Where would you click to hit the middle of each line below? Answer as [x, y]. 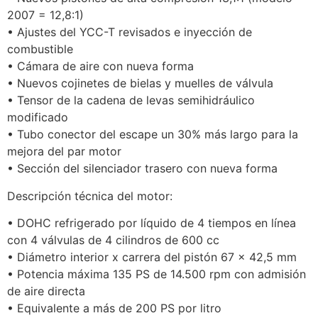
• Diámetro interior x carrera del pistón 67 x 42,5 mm [152, 257]
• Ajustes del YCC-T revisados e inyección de [130, 32]
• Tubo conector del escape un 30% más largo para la [153, 135]
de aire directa [46, 291]
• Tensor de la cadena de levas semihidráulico [131, 100]
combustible [40, 49]
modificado [38, 117]
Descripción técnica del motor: [90, 196]
